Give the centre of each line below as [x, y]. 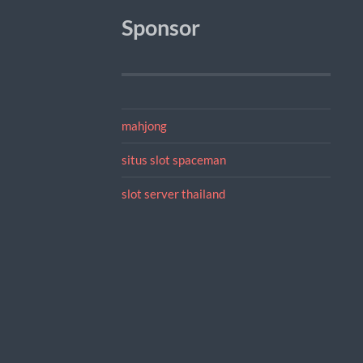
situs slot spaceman [173, 159]
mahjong [144, 125]
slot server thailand [173, 193]
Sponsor [160, 27]
